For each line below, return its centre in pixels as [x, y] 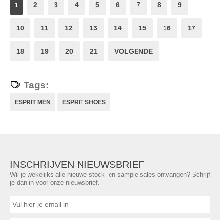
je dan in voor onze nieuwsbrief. [55, 182]
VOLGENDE [134, 51]
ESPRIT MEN [33, 102]
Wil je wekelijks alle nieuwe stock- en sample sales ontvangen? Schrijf [110, 175]
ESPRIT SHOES [84, 102]
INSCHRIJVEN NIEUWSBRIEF [77, 165]
